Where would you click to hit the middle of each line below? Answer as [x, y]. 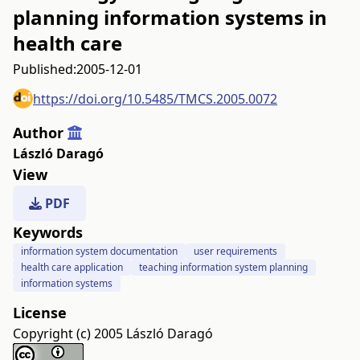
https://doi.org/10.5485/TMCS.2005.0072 [155, 98]
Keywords [48, 232]
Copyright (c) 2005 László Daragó [113, 333]
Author [40, 133]
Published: [45, 69]
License [40, 313]
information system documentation [99, 251]
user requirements [235, 251]
